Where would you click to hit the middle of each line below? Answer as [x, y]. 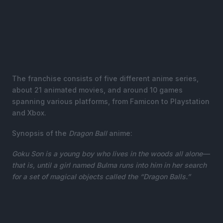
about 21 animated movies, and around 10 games [97, 90]
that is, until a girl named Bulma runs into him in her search [109, 165]
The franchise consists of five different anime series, [105, 78]
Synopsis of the [40, 133]
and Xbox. [29, 112]
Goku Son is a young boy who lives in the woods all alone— [111, 153]
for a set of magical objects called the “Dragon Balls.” [101, 176]
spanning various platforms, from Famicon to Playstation [111, 101]
